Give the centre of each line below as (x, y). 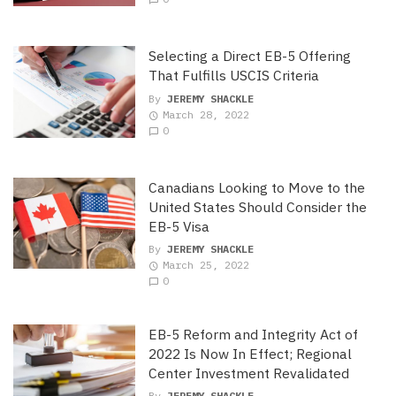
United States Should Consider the (257, 206)
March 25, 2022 (206, 265)
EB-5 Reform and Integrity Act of (253, 335)
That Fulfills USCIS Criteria (233, 76)
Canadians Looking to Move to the (256, 187)
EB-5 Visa (179, 226)
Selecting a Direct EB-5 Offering (249, 56)
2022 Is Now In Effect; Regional (250, 354)
